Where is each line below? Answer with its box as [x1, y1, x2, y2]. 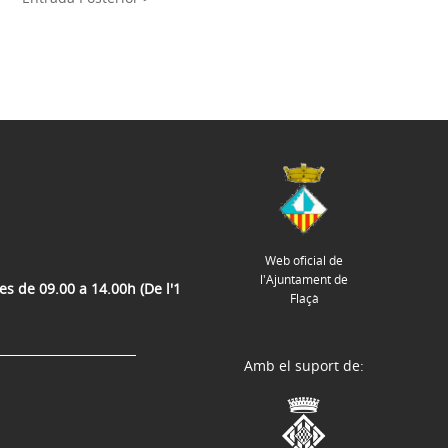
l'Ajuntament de [260, 270, 348, 288]
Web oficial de [265, 251, 343, 269]
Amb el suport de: [244, 356, 364, 376]
